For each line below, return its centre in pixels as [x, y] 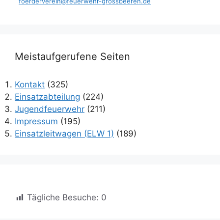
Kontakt [30, 84]
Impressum [36, 121]
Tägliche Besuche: [63, 198]
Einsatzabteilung [47, 96]
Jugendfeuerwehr [50, 109]
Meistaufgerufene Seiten [72, 56]
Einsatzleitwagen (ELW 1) [64, 133]
